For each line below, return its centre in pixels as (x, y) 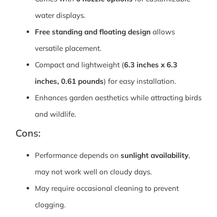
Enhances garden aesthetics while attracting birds (118, 97)
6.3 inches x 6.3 (151, 64)
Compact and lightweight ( (79, 64)
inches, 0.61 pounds (69, 81)
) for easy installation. (140, 81)
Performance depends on (78, 155)
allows (163, 31)
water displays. (60, 15)
